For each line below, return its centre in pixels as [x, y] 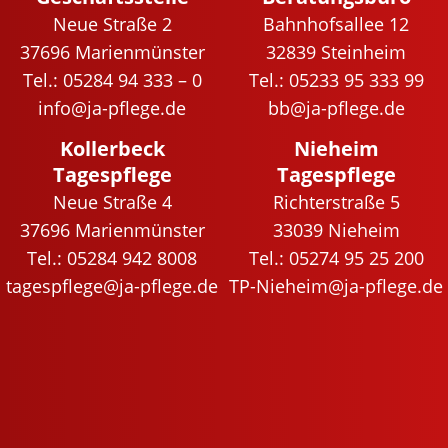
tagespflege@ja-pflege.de [112, 286]
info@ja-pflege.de [112, 107]
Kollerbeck [112, 149]
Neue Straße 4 [112, 202]
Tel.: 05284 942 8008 [112, 258]
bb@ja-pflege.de [336, 107]
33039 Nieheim [336, 230]
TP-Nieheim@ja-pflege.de [336, 286]
